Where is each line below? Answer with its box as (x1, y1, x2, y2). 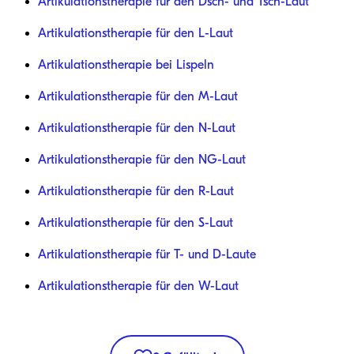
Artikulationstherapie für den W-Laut (38, 278, 239, 293)
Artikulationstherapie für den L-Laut (38, 25, 233, 40)
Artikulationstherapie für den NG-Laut (38, 152, 246, 167)
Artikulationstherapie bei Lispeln (38, 57, 214, 72)
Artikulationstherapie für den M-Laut (38, 88, 238, 104)
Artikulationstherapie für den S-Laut (38, 215, 233, 230)
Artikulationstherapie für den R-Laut (38, 183, 234, 198)
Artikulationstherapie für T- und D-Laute (38, 247, 256, 262)
